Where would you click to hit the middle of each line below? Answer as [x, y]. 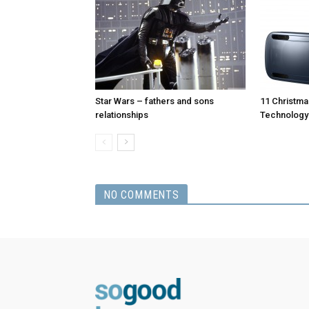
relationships [122, 115]
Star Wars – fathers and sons [154, 101]
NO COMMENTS [141, 195]
